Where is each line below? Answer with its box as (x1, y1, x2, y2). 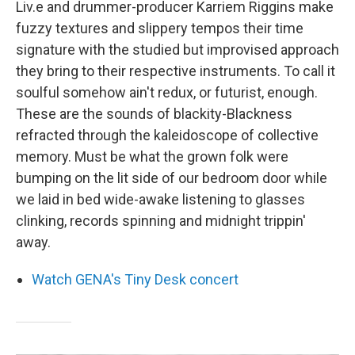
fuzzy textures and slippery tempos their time (16, 20, 303, 36)
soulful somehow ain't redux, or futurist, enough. (16, 84, 318, 101)
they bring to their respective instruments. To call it (16, 63, 335, 79)
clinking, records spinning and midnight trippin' (16, 212, 306, 229)
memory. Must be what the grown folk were (16, 148, 288, 165)
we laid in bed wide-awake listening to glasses (16, 191, 305, 208)
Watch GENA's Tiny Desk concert (32, 271, 239, 288)
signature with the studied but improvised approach (16, 41, 339, 58)
